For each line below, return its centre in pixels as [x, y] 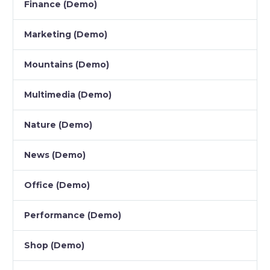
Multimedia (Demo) [68, 95]
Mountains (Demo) [67, 65]
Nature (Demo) [58, 125]
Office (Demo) [57, 185]
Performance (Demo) [73, 215]
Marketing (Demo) [66, 35]
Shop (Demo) [54, 246]
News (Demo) [55, 155]
